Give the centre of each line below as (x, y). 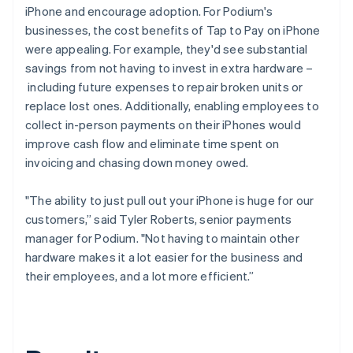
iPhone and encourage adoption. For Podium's (149, 11)
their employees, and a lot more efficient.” (140, 275)
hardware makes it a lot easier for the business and (164, 256)
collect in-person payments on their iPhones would (163, 124)
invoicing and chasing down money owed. (137, 162)
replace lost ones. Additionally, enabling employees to (172, 105)
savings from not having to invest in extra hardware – (169, 67)
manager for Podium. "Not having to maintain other (162, 238)
